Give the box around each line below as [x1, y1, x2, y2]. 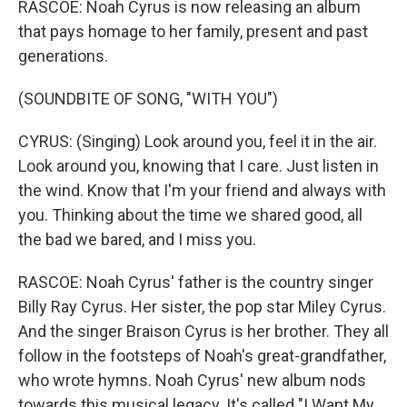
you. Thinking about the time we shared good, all [18, 205, 362, 224]
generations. [18, 46, 108, 65]
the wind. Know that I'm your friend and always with [18, 181, 386, 200]
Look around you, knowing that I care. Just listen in [18, 156, 379, 175]
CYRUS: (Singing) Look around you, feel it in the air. [18, 132, 377, 151]
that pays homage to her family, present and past [18, 22, 368, 41]
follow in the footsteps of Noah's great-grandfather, [18, 346, 386, 365]
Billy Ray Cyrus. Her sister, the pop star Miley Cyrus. [18, 297, 386, 316]
